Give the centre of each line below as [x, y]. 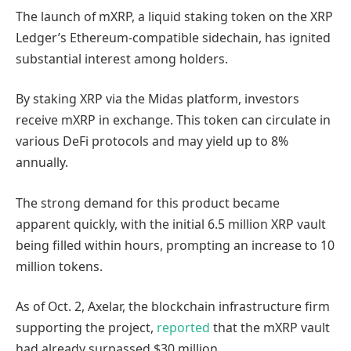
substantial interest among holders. [122, 58]
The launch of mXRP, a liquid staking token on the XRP [174, 16]
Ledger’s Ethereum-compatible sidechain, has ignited [173, 37]
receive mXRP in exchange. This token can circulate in [173, 120]
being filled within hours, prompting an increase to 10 [175, 245]
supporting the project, [86, 328]
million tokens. [59, 266]
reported [183, 328]
